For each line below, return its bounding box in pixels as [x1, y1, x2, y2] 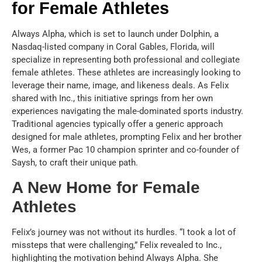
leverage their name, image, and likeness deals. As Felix [12, 80, 229, 91]
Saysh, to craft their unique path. [12, 157, 138, 168]
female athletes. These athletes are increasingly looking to [12, 67, 241, 78]
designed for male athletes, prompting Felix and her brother [12, 132, 242, 143]
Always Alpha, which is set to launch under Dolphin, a [12, 29, 219, 40]
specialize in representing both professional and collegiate [12, 54, 240, 65]
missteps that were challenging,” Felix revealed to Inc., [12, 239, 222, 250]
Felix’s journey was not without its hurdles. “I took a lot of [12, 226, 236, 237]
